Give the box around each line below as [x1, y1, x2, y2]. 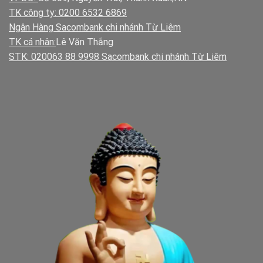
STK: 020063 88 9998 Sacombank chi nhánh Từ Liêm [9, 51, 227, 63]
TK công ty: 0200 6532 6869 [9, 7, 127, 19]
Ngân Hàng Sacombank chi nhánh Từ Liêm [9, 22, 181, 33]
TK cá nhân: [9, 36, 56, 48]
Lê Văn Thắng [56, 36, 113, 48]
